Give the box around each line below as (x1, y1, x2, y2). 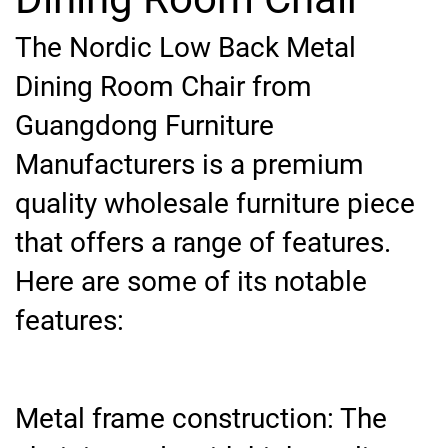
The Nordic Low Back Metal (15, 31, 356, 65)
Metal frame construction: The (15, 402, 387, 436)
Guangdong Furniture (15, 109, 274, 143)
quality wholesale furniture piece (15, 187, 415, 221)
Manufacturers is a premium (15, 148, 364, 182)
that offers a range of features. (15, 226, 391, 260)
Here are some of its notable (15, 265, 367, 299)
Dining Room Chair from (15, 70, 312, 104)
